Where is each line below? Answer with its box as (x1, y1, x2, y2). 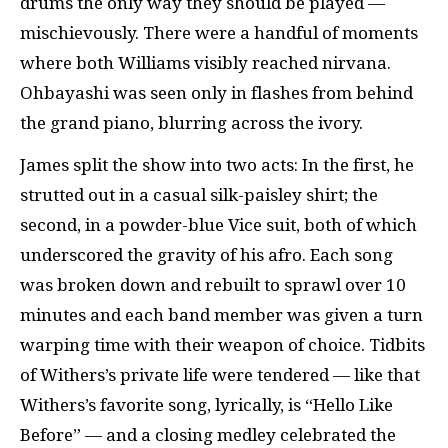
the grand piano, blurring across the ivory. (20, 112, 363, 133)
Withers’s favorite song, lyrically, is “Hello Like (20, 395, 393, 415)
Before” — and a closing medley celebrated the (20, 425, 396, 445)
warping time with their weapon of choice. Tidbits (20, 335, 425, 355)
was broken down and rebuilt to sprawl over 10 (20, 275, 406, 295)
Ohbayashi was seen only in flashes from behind (20, 82, 413, 103)
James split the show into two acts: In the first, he (20, 155, 414, 175)
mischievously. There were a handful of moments (20, 22, 418, 43)
